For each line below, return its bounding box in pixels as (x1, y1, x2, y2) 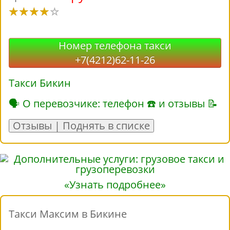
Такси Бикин (9, 76, 71, 90)
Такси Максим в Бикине (9, 207, 127, 221)
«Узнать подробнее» (64, 178, 166, 192)
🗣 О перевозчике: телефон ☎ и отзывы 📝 (9, 97, 218, 111)
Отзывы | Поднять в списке (13, 119, 150, 133)
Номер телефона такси (59, 39, 171, 53)
